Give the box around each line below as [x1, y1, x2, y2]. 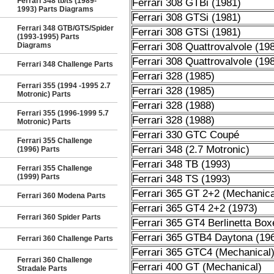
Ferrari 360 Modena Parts [17, 191, 106, 200]
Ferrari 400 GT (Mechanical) [131, 261, 262, 273]
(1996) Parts [17, 145, 60, 154]
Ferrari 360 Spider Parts [17, 213, 101, 221]
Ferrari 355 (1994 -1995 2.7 [17, 81, 111, 90]
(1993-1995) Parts [17, 32, 80, 41]
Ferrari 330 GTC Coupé [131, 129, 239, 141]
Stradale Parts [17, 264, 67, 273]
